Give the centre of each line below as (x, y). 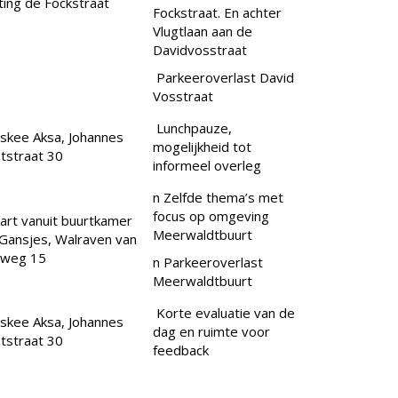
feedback (181, 350)
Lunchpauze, (192, 128)
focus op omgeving (211, 216)
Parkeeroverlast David (223, 78)
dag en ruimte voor (211, 332)
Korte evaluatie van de (224, 313)
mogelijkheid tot (202, 147)
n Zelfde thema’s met (218, 198)
